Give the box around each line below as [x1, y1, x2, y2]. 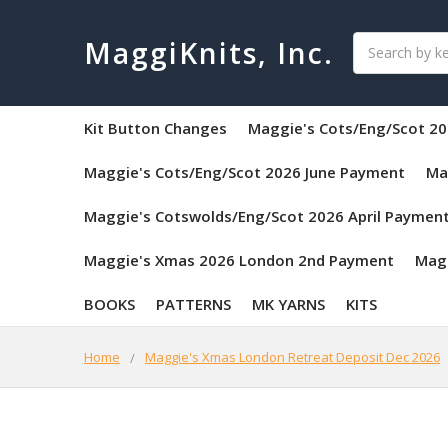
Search [353, 32, 398, 52]
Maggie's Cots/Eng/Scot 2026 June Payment [84, 161, 405, 182]
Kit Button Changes [84, 117, 227, 138]
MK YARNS [252, 293, 325, 314]
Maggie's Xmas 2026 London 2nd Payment [84, 249, 394, 270]
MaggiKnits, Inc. [84, 33, 335, 72]
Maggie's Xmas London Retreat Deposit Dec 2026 [145, 347, 440, 366]
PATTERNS [156, 293, 231, 314]
